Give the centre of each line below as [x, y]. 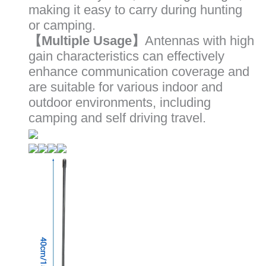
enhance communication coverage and [139, 72]
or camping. [62, 26]
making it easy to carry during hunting [135, 10]
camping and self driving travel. [117, 118]
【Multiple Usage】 [87, 41]
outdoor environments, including [120, 103]
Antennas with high [199, 41]
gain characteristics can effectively [126, 56]
